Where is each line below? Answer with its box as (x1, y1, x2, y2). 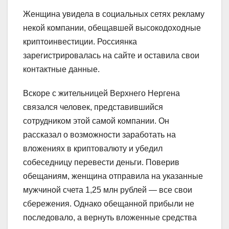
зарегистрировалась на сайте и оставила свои (23, 51, 199, 60)
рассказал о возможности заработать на (23, 130, 176, 139)
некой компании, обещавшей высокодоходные (23, 23, 201, 32)
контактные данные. (23, 64, 100, 74)
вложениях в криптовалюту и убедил (23, 144, 163, 153)
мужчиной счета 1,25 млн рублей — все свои (23, 185, 192, 194)
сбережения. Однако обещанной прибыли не (23, 199, 194, 208)
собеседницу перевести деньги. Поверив (23, 157, 179, 167)
